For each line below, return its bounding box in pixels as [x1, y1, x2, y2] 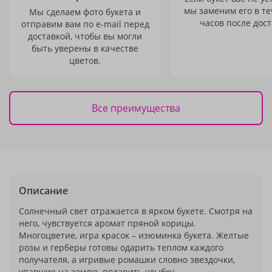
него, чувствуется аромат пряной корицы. [19, 217, 196, 229]
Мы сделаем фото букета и [29, 6, 141, 18]
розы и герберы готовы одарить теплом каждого [19, 242, 223, 253]
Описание [19, 184, 68, 197]
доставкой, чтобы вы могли [28, 30, 142, 42]
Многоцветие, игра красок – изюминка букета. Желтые [19, 229, 249, 241]
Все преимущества [92, 101, 180, 115]
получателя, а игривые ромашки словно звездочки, [19, 254, 235, 265]
